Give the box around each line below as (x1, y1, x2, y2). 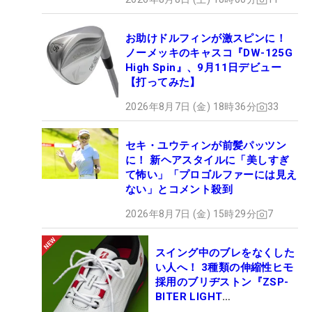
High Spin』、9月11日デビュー (125, 61, 281, 75)
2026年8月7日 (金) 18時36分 (125, 101, 256, 113)
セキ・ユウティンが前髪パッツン (125, 139, 286, 153)
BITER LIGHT (155, 290, 223, 304)
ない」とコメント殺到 (125, 183, 233, 196)
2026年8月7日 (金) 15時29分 (125, 208, 256, 220)
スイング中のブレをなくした (155, 247, 295, 260)
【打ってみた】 (125, 76, 201, 89)
